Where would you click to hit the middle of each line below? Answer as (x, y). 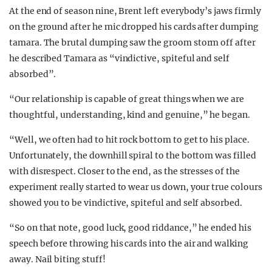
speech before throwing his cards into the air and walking (129, 244)
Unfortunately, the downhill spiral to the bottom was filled (133, 156)
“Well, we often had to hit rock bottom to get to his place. (129, 140)
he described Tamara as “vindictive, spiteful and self (120, 59)
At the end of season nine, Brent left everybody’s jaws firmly (135, 11)
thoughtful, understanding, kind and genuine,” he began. (130, 115)
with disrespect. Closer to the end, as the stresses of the (124, 172)
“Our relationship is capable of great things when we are (127, 99)
